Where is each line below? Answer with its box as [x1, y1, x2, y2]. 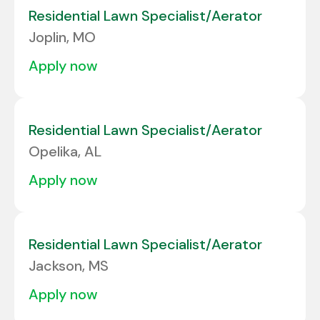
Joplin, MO [29, 28, 96, 47]
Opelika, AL [29, 142, 101, 161]
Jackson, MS [29, 256, 109, 276]
